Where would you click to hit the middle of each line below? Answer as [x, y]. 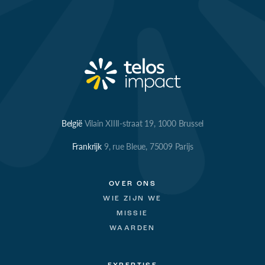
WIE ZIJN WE [132, 199]
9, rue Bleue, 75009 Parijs [148, 146]
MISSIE [132, 214]
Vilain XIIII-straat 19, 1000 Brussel [144, 123]
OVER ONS [132, 184]
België [72, 123]
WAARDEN [132, 228]
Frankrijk [87, 146]
